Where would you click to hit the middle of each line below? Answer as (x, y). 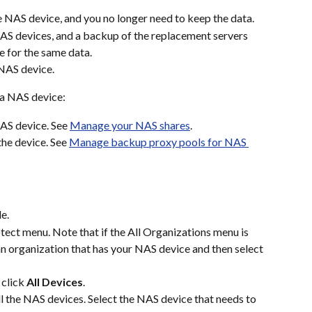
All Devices (55, 281)
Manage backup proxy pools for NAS (159, 141)
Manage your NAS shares (130, 125)
